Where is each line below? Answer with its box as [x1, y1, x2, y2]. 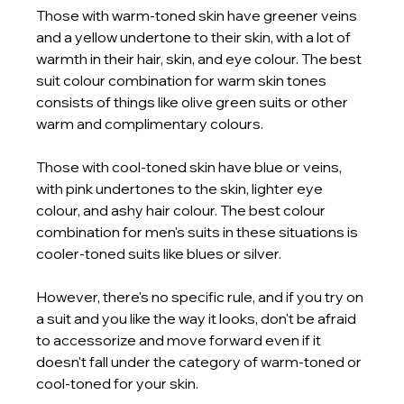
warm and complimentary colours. [36, 114, 267, 133]
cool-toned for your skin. [36, 373, 202, 392]
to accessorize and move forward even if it [36, 330, 325, 349]
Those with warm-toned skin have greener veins [36, 5, 361, 24]
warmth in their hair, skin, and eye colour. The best [36, 49, 365, 68]
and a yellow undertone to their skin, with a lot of [36, 27, 354, 46]
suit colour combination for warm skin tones [36, 70, 330, 89]
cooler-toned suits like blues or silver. [36, 243, 282, 262]
